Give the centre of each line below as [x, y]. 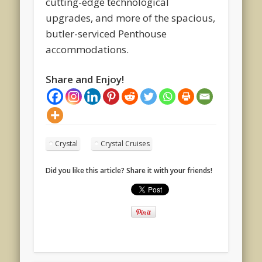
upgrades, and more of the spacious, [131, 18]
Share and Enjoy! [85, 79]
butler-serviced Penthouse [106, 33]
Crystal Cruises [125, 143]
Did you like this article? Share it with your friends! [129, 170]
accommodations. [87, 49]
